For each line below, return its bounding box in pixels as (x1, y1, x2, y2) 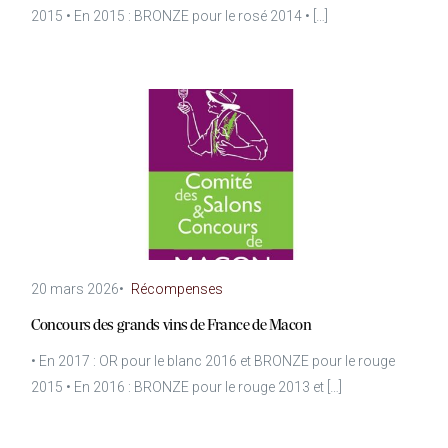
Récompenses (131, 281, 224, 298)
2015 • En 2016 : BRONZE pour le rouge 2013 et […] (31, 379, 343, 396)
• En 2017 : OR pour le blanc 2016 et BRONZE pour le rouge (31, 353, 396, 370)
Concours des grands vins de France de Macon (31, 318, 312, 335)
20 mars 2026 (31, 281, 120, 298)
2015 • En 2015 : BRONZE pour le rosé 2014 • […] (31, 7, 329, 24)
